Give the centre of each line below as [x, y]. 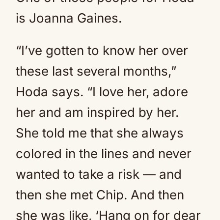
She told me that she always [100, 133]
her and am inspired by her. [97, 112]
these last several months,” [96, 71]
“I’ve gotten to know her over [102, 50]
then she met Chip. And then [100, 194]
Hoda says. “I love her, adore [102, 91]
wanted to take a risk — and [99, 174]
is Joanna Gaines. [69, 18]
